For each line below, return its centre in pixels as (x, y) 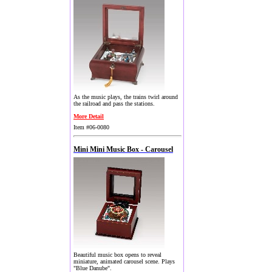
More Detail (89, 116)
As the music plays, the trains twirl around (126, 97)
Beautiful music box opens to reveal (117, 255)
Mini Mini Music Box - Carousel (123, 149)
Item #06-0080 (91, 127)
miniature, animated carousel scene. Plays (124, 261)
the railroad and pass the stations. (114, 104)
